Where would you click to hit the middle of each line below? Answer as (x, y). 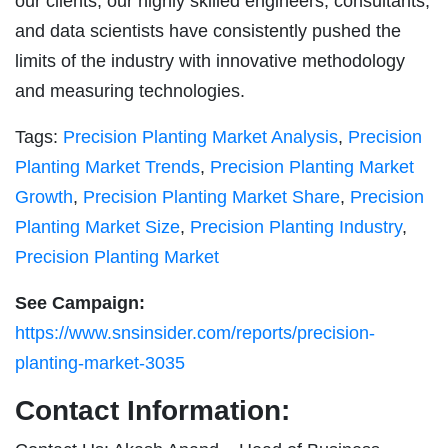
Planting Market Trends (107, 167)
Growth (44, 197)
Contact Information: (152, 411)
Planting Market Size (97, 227)
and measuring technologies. (130, 91)
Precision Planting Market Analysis (200, 137)
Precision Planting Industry (296, 227)
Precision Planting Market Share (211, 197)
